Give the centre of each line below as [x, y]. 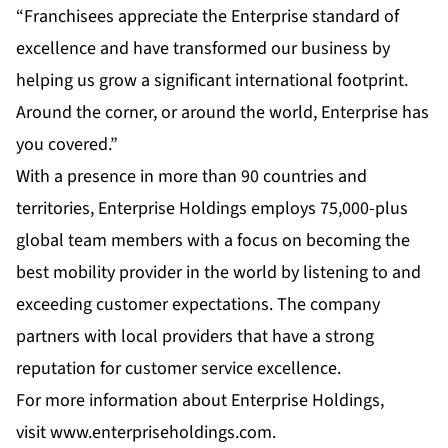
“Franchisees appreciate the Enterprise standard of [207, 16]
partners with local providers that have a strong [195, 336]
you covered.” [67, 144]
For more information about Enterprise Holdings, [200, 400]
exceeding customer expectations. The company [198, 304]
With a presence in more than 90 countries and [191, 176]
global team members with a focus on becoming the [213, 240]
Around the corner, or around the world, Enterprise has [222, 112]
